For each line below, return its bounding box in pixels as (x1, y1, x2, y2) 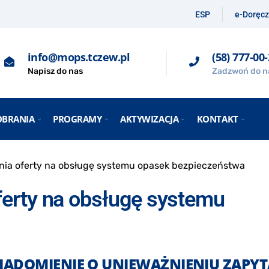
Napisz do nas (27, 65, 83, 76)
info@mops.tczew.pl (27, 49, 130, 64)
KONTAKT (196, 112, 238, 125)
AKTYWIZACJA (120, 112, 179, 125)
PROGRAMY (53, 112, 102, 125)
